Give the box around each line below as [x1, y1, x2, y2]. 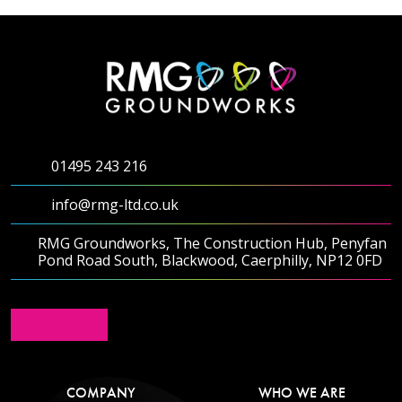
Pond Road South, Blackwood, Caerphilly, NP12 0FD [38, 249, 383, 270]
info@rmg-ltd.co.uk [51, 194, 179, 214]
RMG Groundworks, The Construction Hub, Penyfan [38, 232, 388, 253]
